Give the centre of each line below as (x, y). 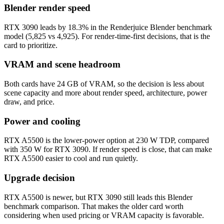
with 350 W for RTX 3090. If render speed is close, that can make (108, 149)
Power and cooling (42, 121)
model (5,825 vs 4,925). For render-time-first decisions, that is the (107, 36)
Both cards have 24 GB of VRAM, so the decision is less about (104, 84)
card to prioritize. (31, 45)
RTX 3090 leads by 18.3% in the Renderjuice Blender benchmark (108, 27)
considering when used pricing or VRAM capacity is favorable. (104, 215)
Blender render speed (47, 7)
